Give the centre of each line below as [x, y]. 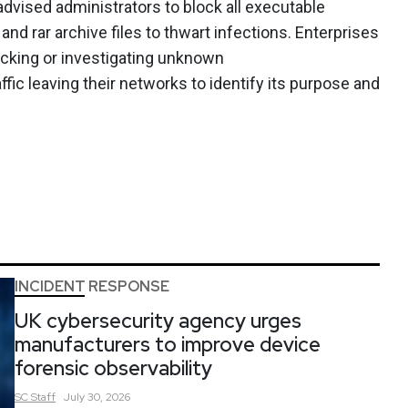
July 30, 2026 [97, 397]
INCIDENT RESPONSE [92, 286]
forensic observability [113, 368]
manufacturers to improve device [168, 344]
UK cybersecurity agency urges [158, 321]
